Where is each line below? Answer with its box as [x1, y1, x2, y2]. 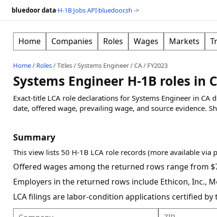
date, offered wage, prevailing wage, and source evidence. [13, 103, 207, 113]
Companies [51, 36, 93, 46]
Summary [13, 131, 55, 143]
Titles [57, 61, 72, 70]
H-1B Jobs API [58, 6, 97, 15]
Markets [169, 36, 200, 46]
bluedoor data [12, 6, 56, 15]
